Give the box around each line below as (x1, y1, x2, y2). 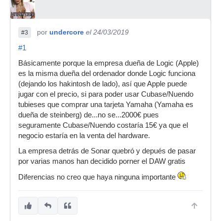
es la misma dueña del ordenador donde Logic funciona (18, 70, 195, 77)
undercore (49, 28, 84, 36)
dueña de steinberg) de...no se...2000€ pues (18, 111, 159, 119)
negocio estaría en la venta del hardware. (18, 132, 150, 140)
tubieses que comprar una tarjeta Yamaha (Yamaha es (18, 101, 193, 109)
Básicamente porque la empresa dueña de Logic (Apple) (18, 59, 199, 67)
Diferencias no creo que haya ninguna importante (18, 173, 178, 181)
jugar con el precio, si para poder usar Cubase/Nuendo (18, 90, 193, 98)
